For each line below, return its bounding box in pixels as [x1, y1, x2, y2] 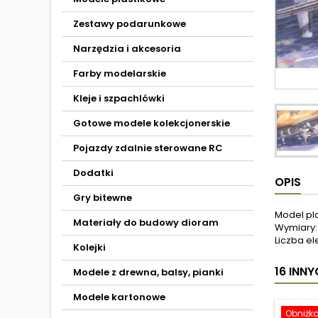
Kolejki [73, 241, 106, 254]
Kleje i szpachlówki [73, 92, 165, 105]
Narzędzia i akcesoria [73, 42, 181, 55]
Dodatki [73, 166, 114, 180]
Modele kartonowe [73, 290, 165, 304]
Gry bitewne [73, 191, 132, 204]
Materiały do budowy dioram [73, 216, 219, 229]
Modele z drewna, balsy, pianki [73, 265, 224, 279]
